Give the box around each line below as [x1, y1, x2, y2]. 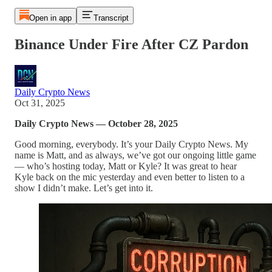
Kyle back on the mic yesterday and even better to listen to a [15, 171, 245, 182]
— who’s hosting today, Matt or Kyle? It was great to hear [15, 160, 237, 171]
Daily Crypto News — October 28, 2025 [15, 118, 178, 129]
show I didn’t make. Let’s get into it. [15, 182, 153, 193]
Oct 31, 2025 [15, 97, 65, 108]
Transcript [93, 13, 129, 22]
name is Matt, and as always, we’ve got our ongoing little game [15, 149, 256, 160]
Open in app [29, 13, 72, 22]
